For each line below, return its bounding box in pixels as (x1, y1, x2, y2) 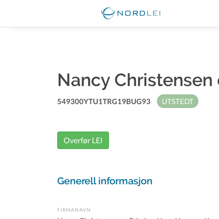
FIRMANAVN (57, 207, 91, 213)
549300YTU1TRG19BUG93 (57, 97, 151, 106)
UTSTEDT (162, 97, 194, 106)
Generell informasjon (57, 175, 153, 187)
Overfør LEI (64, 135, 103, 145)
